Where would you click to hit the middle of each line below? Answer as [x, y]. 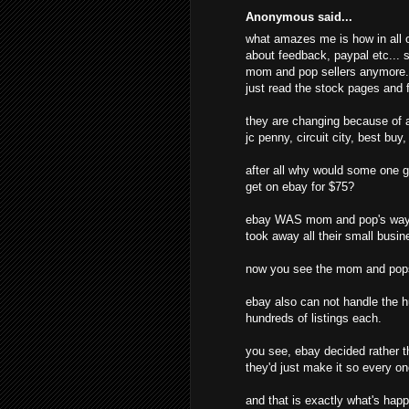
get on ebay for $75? [300, 187]
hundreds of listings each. [314, 318]
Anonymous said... [299, 16]
